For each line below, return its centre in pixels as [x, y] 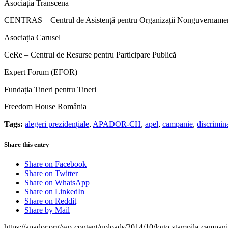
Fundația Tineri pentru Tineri [50, 90]
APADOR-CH [117, 124]
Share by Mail [47, 210]
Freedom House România [45, 107]
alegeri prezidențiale [57, 124]
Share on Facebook [55, 164]
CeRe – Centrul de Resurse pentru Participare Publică [90, 55]
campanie [178, 124]
